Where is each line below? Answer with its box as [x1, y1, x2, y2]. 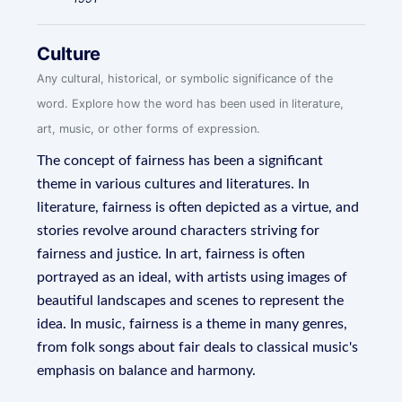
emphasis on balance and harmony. [37, 363, 257, 378]
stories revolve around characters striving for [37, 223, 320, 238]
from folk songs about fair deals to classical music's [37, 340, 359, 354]
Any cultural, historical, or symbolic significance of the [37, 72, 334, 85]
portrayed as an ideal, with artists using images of [37, 270, 348, 284]
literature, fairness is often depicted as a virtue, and [37, 200, 360, 214]
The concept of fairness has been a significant [37, 153, 324, 168]
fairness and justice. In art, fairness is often [37, 247, 306, 261]
